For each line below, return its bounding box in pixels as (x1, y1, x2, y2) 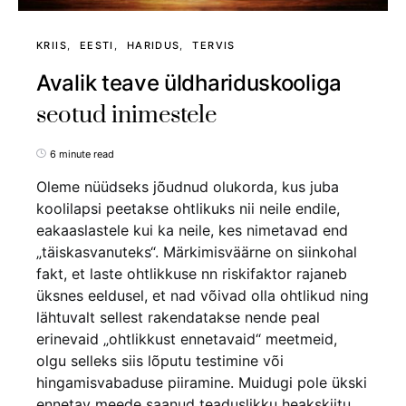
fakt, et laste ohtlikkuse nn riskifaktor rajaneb (36, 264, 347, 283)
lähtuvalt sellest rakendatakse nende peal (36, 307, 320, 326)
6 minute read (50, 147, 114, 160)
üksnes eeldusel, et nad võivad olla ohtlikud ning (36, 285, 369, 304)
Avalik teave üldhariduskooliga (36, 69, 343, 96)
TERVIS (192, 38, 236, 52)
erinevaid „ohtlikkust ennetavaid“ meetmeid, (36, 329, 337, 348)
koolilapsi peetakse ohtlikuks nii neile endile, (36, 198, 340, 217)
